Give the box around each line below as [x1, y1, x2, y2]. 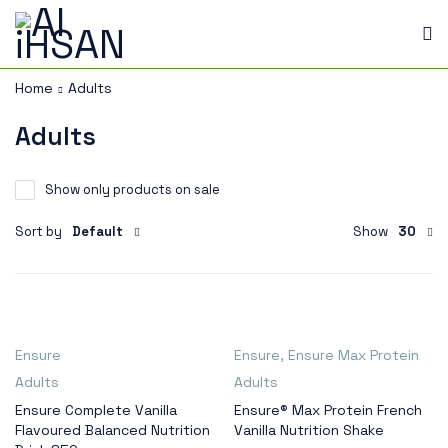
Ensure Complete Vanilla [15, 401, 177, 419]
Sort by [15, 223, 62, 240]
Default [72, 223, 123, 240]
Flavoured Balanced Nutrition [15, 421, 210, 439]
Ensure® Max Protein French [234, 401, 422, 419]
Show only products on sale [45, 181, 220, 198]
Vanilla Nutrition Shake [234, 421, 384, 439]
